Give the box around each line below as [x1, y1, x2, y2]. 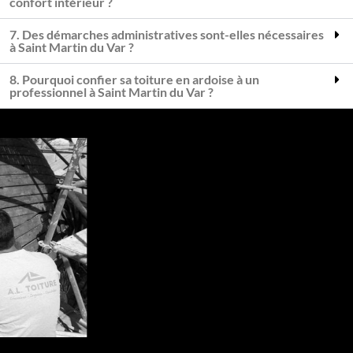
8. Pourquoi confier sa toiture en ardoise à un [9, 72, 259, 87]
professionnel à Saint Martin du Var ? [9, 84, 214, 100]
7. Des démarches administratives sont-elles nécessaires [9, 27, 324, 43]
